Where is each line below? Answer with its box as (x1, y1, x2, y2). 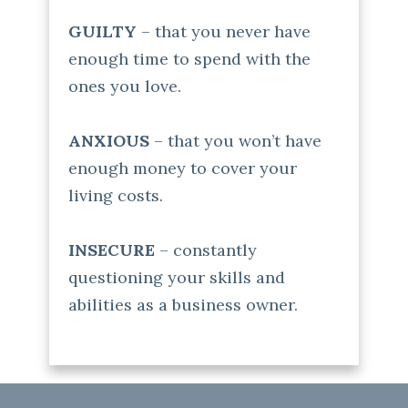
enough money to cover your (68, 158, 297, 178)
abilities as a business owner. (68, 294, 298, 315)
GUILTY (68, 21, 137, 42)
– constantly (155, 240, 257, 260)
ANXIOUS (68, 130, 149, 151)
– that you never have (137, 21, 311, 42)
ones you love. (68, 76, 181, 97)
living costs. (68, 185, 163, 206)
